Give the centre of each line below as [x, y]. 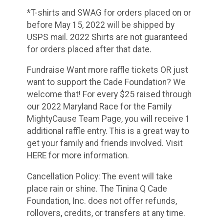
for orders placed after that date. [89, 49]
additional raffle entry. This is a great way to [108, 131]
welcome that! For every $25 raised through [109, 95]
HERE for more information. [78, 156]
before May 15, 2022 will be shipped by [101, 25]
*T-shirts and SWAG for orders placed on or [109, 12]
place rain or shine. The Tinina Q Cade [97, 188]
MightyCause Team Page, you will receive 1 [109, 119]
